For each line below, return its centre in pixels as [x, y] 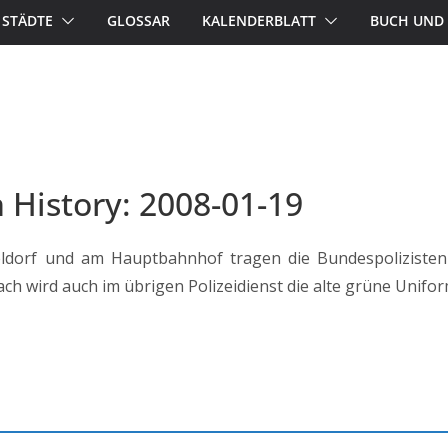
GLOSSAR [138, 21]
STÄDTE [27, 21]
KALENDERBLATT [259, 21]
